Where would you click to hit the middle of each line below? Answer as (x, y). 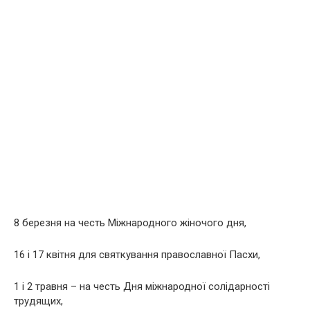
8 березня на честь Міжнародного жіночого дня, (130, 223)
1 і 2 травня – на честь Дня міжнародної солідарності (142, 287)
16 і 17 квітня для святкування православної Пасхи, (137, 255)
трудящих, (38, 301)
